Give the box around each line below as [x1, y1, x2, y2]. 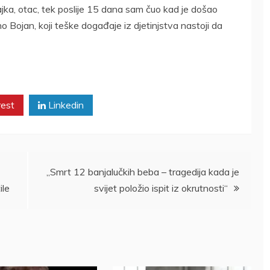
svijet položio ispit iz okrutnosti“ [94, 181, 228, 194]
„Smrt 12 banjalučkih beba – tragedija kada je [46, 165, 239, 178]
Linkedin [46, 98, 84, 111]
